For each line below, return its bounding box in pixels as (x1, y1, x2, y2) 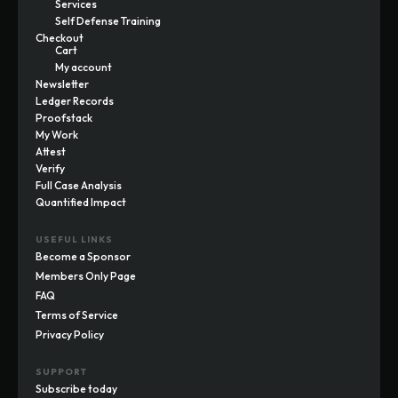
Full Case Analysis (36, 178, 122, 192)
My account (55, 60, 112, 74)
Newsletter (36, 76, 89, 91)
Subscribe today (36, 381, 117, 395)
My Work (36, 127, 78, 141)
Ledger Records (36, 93, 114, 107)
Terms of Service (36, 307, 118, 322)
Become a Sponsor (36, 249, 131, 263)
